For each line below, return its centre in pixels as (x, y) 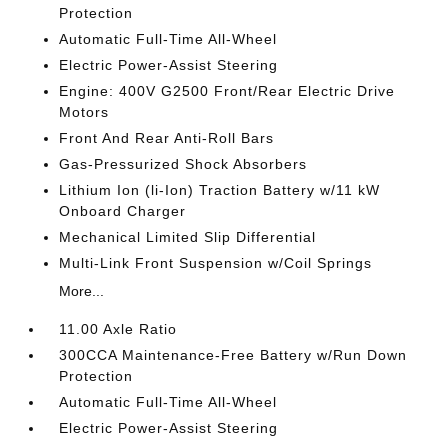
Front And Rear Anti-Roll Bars (167, 138)
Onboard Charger (123, 211)
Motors (84, 112)
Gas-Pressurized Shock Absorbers (183, 164)
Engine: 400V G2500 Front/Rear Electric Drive (227, 91)
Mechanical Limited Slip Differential (188, 237)
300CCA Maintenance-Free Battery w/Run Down (233, 355)
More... (82, 291)
